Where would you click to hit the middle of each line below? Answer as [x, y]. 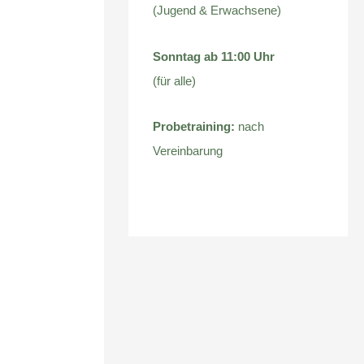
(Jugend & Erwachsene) [217, 11]
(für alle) [175, 80]
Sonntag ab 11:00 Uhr [214, 56]
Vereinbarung [188, 150]
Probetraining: [194, 126]
